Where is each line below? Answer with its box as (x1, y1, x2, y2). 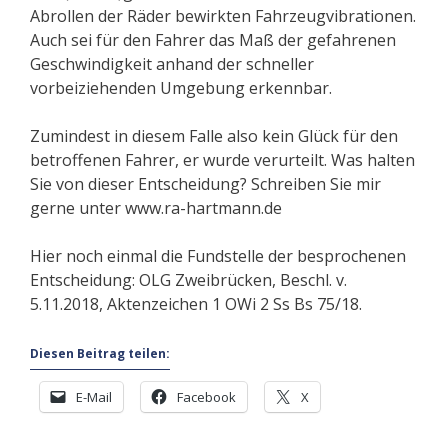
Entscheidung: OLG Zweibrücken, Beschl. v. (30, 269, 347, 292)
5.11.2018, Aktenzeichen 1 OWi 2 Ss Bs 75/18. (30, 293, 362, 316)
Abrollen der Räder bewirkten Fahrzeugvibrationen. (30, 5, 416, 28)
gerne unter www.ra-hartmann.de (30, 197, 282, 220)
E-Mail (76, 388, 112, 407)
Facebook (177, 388, 236, 407)
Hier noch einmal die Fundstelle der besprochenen (30, 245, 406, 268)
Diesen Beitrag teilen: (30, 345, 170, 363)
